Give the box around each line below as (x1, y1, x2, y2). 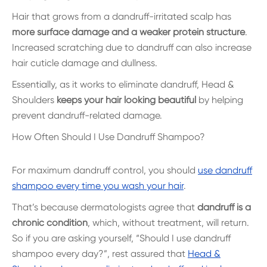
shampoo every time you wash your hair (12, 180, 184, 191)
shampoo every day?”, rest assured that (12, 248, 188, 259)
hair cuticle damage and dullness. (12, 57, 157, 69)
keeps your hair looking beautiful (57, 94, 196, 105)
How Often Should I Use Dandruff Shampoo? (12, 131, 205, 142)
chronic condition (12, 217, 88, 228)
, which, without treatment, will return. (88, 217, 249, 228)
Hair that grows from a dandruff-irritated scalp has (12, 11, 231, 22)
